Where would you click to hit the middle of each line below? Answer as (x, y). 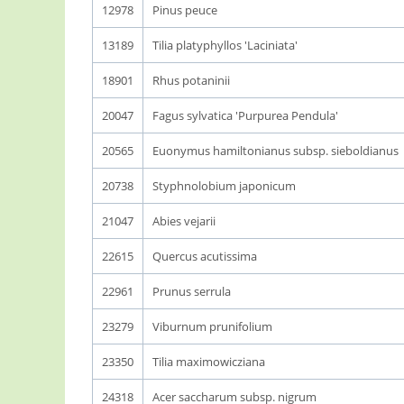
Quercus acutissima (205, 256)
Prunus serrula (192, 291)
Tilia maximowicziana (209, 362)
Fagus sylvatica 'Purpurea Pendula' (245, 115)
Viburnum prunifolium (212, 326)
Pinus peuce (185, 10)
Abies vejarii (184, 221)
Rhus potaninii (191, 80)
